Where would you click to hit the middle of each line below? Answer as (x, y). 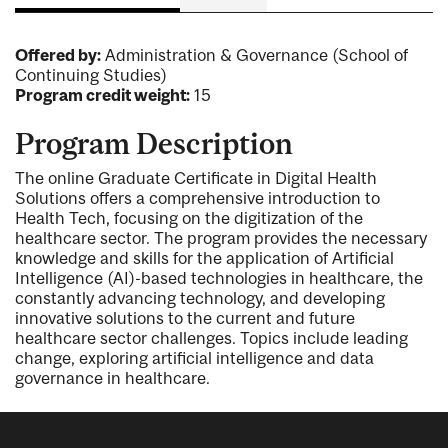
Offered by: (58, 55)
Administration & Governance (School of (254, 55)
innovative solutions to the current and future (185, 317)
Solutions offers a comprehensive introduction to (197, 197)
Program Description (154, 144)
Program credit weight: (102, 95)
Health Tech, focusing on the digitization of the (189, 217)
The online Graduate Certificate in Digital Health (196, 177)
